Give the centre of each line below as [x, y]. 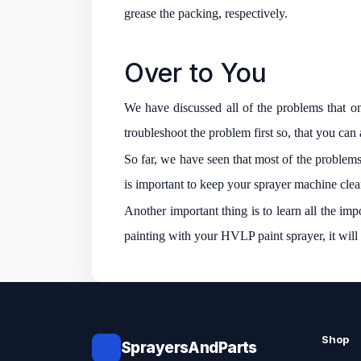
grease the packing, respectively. [206, 13]
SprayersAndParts [189, 347]
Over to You [195, 73]
